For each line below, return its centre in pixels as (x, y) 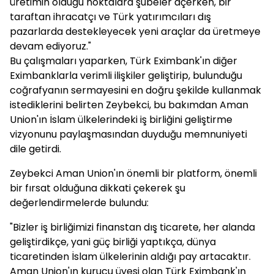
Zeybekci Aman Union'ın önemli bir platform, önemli (133, 173)
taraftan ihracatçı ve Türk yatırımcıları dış (110, 17)
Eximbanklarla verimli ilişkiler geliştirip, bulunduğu (126, 76)
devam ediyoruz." (50, 46)
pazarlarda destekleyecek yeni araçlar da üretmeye (135, 31)
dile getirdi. (35, 149)
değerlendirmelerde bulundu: (79, 203)
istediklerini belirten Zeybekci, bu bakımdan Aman (129, 105)
